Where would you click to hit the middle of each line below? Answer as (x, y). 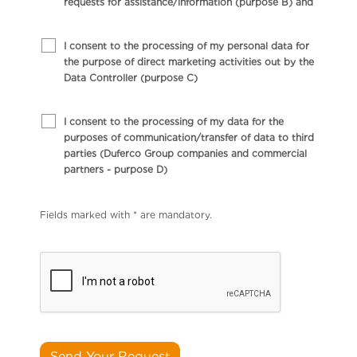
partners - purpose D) (115, 170)
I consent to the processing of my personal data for (186, 46)
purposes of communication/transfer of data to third (188, 138)
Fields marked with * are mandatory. (126, 215)
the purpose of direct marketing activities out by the (188, 62)
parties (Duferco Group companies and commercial (185, 154)
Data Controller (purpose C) (130, 78)
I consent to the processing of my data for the (173, 122)
